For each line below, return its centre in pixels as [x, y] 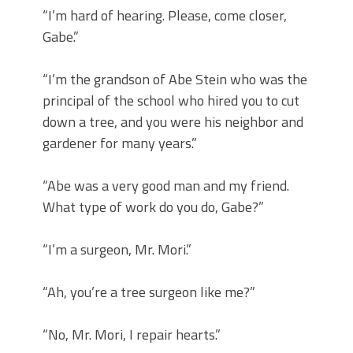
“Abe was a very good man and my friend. [166, 186]
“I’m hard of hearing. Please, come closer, [165, 16]
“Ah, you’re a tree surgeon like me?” [149, 292]
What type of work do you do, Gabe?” [153, 207]
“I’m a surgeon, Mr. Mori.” [117, 250]
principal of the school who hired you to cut [171, 101]
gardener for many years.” [120, 143]
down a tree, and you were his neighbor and [173, 122]
